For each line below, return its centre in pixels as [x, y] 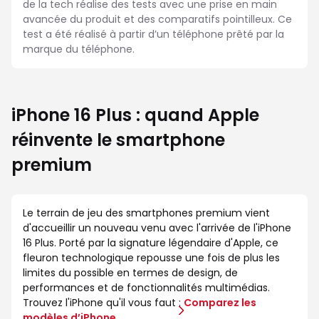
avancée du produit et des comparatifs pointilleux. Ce [157, 20]
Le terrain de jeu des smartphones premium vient [146, 213]
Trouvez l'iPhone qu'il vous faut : [103, 303]
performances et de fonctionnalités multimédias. [146, 288]
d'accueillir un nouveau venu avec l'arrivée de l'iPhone [157, 228]
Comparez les [220, 303]
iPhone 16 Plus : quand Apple [135, 115]
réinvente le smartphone [118, 140]
